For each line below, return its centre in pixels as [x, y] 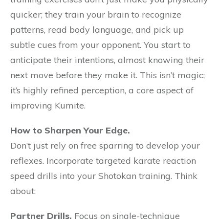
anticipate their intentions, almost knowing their [107, 60]
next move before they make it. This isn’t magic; [108, 75]
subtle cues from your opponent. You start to [100, 45]
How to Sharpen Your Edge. [70, 131]
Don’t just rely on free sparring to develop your [105, 146]
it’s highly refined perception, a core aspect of [102, 90]
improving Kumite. [48, 106]
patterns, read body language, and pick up [97, 30]
